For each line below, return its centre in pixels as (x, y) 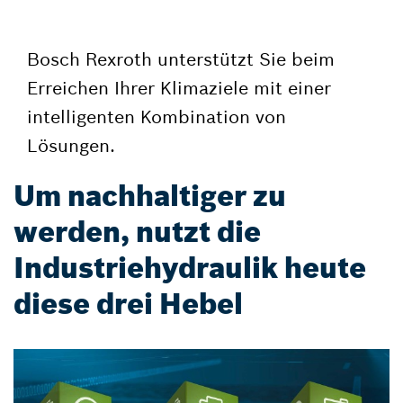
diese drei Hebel (128, 304)
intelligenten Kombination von (157, 116)
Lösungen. (71, 145)
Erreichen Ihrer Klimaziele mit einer (179, 88)
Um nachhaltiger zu (150, 196)
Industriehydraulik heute (190, 268)
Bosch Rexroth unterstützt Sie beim (181, 59)
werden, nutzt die (137, 232)
